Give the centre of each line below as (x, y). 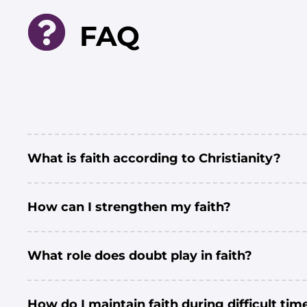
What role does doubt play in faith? (140, 256)
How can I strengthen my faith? (129, 207)
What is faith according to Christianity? (154, 158)
